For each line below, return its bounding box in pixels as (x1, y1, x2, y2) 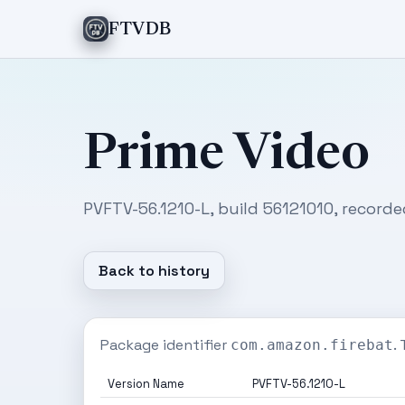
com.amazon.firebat (231, 336, 393, 353)
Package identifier (100, 335, 231, 354)
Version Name (108, 376, 184, 391)
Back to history (99, 261, 210, 280)
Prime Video (83, 131, 370, 182)
